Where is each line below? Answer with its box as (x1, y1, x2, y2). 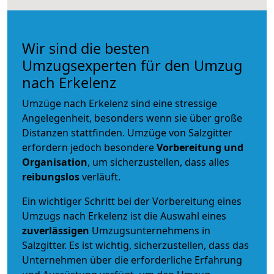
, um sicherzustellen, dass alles (87, 155, 229, 169)
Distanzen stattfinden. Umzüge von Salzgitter (22, 125, 232, 139)
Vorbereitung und (157, 140, 243, 154)
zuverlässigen (22, 223, 92, 237)
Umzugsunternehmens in (92, 223, 210, 237)
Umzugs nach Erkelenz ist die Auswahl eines (22, 209, 226, 223)
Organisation (22, 155, 87, 169)
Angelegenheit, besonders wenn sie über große (22, 111, 242, 125)
